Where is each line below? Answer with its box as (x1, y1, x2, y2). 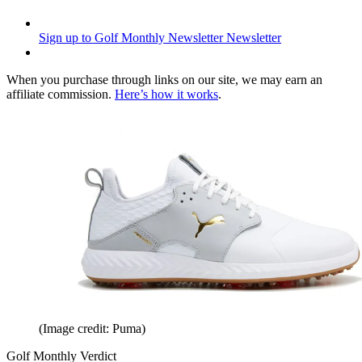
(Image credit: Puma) (39, 322, 145, 336)
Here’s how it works (115, 87, 218, 102)
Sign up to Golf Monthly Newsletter (39, 31, 223, 45)
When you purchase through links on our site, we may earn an (6, 73, 322, 87)
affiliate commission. (6, 87, 115, 102)
